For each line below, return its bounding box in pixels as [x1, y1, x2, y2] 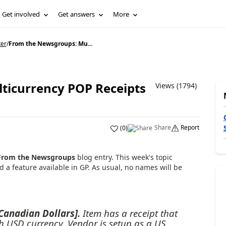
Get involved [2, 10, 40, 19]
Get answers [58, 10, 95, 19]
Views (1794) [155, 81, 197, 90]
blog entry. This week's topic [75, 152, 173, 162]
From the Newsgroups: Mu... [8, 39, 92, 48]
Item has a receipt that [80, 206, 178, 219]
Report [180, 123, 199, 132]
